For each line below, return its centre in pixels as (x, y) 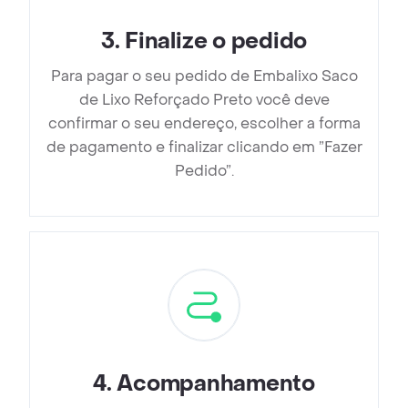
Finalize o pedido (216, 42)
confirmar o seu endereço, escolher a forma (204, 124)
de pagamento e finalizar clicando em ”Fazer (204, 148)
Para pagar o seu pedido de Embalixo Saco (204, 76)
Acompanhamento (216, 384)
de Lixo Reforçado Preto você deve (204, 100)
